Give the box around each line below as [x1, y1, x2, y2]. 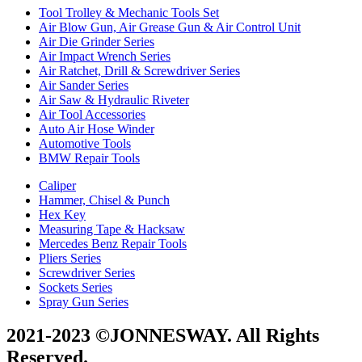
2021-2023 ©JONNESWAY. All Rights [6, 325, 319, 347]
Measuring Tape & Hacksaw [39, 221, 185, 236]
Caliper [39, 178, 76, 192]
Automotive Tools [39, 136, 131, 150]
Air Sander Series [39, 78, 128, 92]
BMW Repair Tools [39, 150, 140, 165]
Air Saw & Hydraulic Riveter [39, 92, 189, 107]
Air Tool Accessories [39, 107, 145, 121]
